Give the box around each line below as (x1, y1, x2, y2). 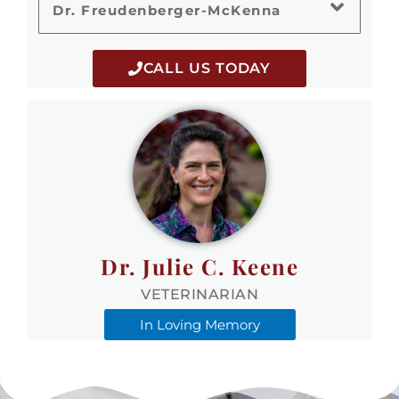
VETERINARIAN (141, 285, 258, 303)
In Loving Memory (139, 315, 260, 333)
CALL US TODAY (142, 59, 272, 77)
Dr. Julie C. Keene (101, 252, 298, 281)
